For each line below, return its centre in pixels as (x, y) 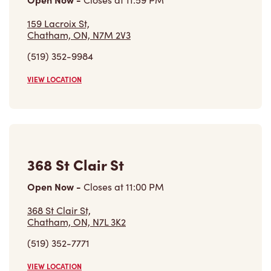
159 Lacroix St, (58, 24)
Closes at (103, 187)
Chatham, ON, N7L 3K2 (77, 222)
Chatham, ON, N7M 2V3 (79, 35)
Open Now (52, 187)
